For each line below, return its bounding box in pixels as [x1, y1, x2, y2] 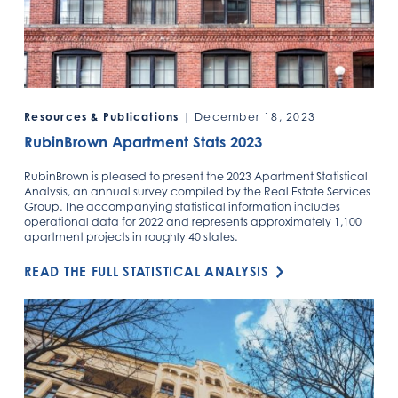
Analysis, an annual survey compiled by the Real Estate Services [24, 184, 371, 198]
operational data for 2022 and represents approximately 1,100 [24, 214, 362, 228]
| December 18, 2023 [179, 109, 316, 123]
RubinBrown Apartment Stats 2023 [24, 132, 263, 151]
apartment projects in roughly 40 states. [24, 229, 238, 243]
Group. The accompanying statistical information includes [24, 199, 341, 213]
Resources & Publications [24, 109, 179, 123]
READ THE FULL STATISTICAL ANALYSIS [24, 263, 269, 279]
